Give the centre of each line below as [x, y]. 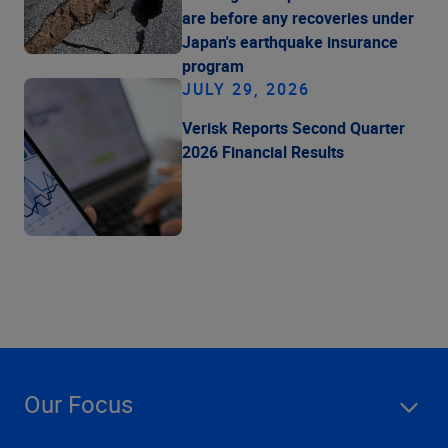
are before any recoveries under [298, 17]
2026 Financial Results [263, 151]
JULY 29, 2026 [246, 88]
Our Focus [78, 403]
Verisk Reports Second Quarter [293, 127]
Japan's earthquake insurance [290, 41]
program [213, 65]
